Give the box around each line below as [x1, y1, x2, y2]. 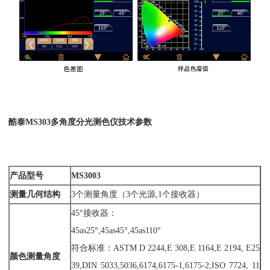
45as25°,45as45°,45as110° [71, 225, 162, 236]
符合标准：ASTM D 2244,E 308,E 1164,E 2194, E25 [71, 243, 260, 253]
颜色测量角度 [10, 251, 61, 262]
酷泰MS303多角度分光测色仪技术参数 [8, 117, 152, 127]
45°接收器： [71, 208, 118, 218]
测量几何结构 [10, 189, 61, 199]
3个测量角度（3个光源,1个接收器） [71, 189, 205, 199]
